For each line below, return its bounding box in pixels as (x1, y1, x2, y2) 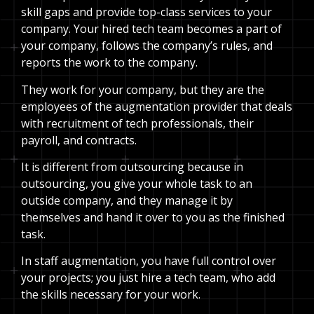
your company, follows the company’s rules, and (21, 38, 273, 54)
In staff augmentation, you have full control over (21, 253, 276, 269)
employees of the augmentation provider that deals (21, 98, 292, 114)
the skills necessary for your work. (21, 287, 200, 303)
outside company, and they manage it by (21, 193, 233, 209)
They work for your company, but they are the (21, 81, 264, 97)
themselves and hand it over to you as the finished (21, 210, 285, 226)
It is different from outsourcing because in (21, 159, 243, 175)
